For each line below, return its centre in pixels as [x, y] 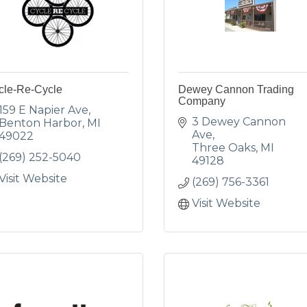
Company [202, 101]
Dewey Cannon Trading [236, 89]
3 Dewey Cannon [239, 122]
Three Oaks [224, 148]
